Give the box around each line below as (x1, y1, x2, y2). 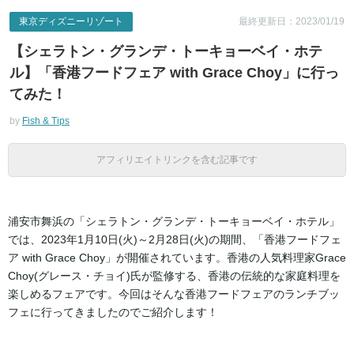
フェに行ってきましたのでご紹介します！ (8, 305, 218, 318)
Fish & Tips (22, 115, 70, 126)
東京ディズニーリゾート (19, 15, 123, 27)
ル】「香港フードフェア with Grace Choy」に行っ (9, 64, 339, 81)
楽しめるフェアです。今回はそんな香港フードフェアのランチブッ (8, 287, 340, 300)
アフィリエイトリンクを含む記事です (96, 153, 258, 165)
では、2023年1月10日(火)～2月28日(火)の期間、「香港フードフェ (8, 232, 341, 246)
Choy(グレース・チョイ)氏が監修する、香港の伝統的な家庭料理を (8, 269, 341, 282)
